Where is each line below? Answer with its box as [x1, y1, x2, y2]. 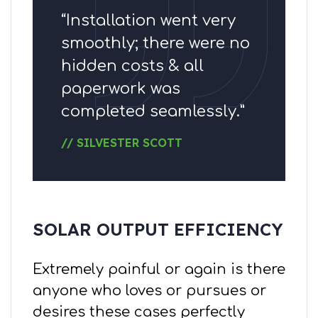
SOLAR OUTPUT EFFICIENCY [33, 219, 283, 241]
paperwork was [61, 80, 180, 98]
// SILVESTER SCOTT [61, 136, 182, 150]
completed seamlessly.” [61, 103, 245, 121]
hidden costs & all [61, 57, 204, 75]
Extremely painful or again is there [33, 261, 285, 278]
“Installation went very [61, 12, 236, 30]
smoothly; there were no [61, 35, 250, 53]
